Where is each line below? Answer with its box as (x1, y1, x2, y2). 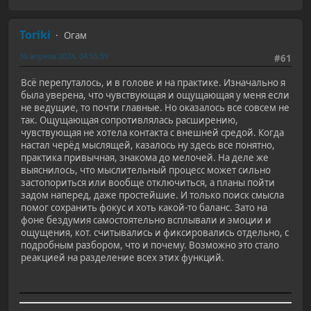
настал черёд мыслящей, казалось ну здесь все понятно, (21, 138, 275, 151)
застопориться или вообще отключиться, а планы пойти (21, 176, 275, 189)
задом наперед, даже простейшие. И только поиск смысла (21, 188, 284, 201)
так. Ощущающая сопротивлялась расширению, (21, 113, 238, 126)
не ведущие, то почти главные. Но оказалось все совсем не (21, 101, 289, 114)
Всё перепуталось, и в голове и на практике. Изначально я (21, 76, 285, 89)
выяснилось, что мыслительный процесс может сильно (21, 163, 271, 176)
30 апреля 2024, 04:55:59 (19, 51, 108, 62)
